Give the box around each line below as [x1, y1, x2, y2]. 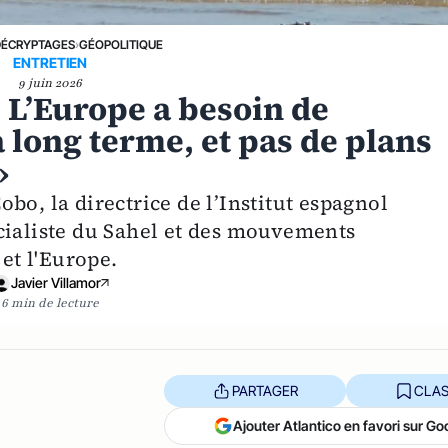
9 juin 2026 [18, 75, 83, 91]
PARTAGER [231, 381, 298, 399]
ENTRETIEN [13, 54, 88, 71]
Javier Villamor [11, 274, 102, 291]
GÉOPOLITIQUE [78, 37, 163, 52]
